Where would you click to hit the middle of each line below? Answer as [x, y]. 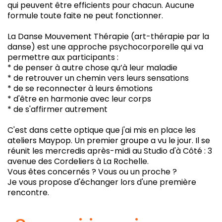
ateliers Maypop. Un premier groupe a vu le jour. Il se [109, 140]
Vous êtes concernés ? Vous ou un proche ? [92, 172]
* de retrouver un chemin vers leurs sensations [98, 78]
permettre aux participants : [63, 57]
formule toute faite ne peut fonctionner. [85, 16]
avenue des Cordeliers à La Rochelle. [78, 161]
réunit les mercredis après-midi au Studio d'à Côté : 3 [110, 151]
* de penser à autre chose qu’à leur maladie [92, 68]
